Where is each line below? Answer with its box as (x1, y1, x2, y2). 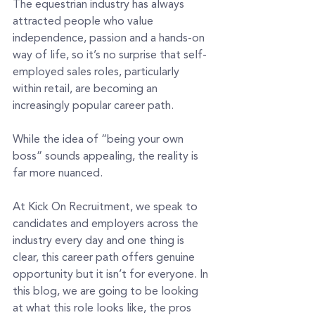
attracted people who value (13, 16, 156, 27)
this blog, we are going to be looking (13, 286, 201, 297)
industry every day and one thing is (13, 236, 187, 247)
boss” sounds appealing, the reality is (13, 151, 201, 162)
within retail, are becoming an (13, 84, 160, 95)
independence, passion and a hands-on (13, 33, 207, 44)
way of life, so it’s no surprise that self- (13, 50, 207, 61)
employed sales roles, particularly (13, 67, 182, 78)
